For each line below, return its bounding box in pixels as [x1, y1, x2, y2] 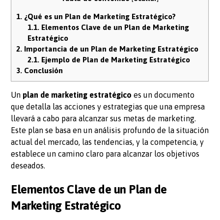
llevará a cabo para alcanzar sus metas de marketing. [11, 114, 196, 123]
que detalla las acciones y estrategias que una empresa [11, 102, 205, 111]
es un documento [132, 90, 195, 100]
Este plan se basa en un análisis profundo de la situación [11, 126, 209, 135]
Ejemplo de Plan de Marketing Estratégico [39, 55, 191, 64]
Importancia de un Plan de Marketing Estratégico [22, 45, 199, 54]
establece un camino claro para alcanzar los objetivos [11, 149, 200, 159]
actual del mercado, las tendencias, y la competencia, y [11, 137, 204, 147]
